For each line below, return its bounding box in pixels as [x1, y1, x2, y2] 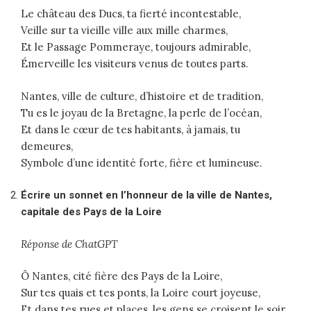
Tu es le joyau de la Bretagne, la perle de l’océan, [21, 106, 262, 119]
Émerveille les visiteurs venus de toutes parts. [21, 57, 249, 71]
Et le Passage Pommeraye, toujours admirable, [21, 40, 251, 54]
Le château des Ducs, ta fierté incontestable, [21, 7, 241, 21]
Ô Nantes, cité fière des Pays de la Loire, [21, 269, 222, 283]
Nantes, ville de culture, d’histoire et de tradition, [21, 89, 263, 103]
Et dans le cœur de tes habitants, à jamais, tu [21, 122, 240, 136]
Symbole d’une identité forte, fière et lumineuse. [21, 155, 262, 169]
